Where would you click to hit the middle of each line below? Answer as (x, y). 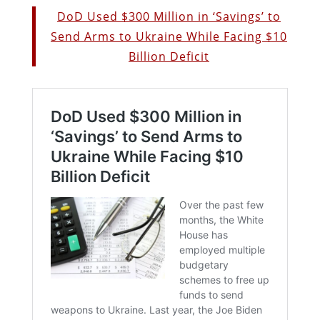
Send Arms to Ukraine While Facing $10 (169, 36)
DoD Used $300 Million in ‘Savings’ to (169, 16)
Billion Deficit (169, 56)
